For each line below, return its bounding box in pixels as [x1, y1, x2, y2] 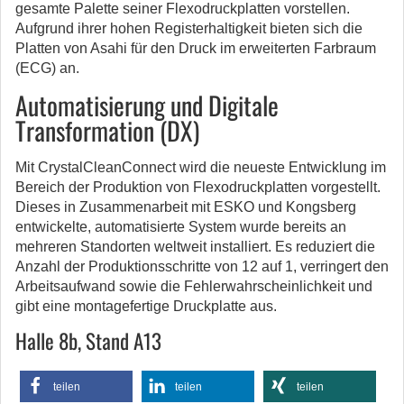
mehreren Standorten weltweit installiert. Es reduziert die [15, 239, 375, 254]
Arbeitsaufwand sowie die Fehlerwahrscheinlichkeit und [15, 279, 372, 294]
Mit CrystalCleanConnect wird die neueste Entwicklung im [15, 160, 386, 175]
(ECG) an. [15, 60, 79, 76]
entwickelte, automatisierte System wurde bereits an [15, 219, 346, 234]
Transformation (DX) [15, 112, 199, 149]
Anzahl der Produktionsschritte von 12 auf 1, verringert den [15, 259, 389, 274]
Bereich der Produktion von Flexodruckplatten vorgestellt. [15, 179, 381, 195]
